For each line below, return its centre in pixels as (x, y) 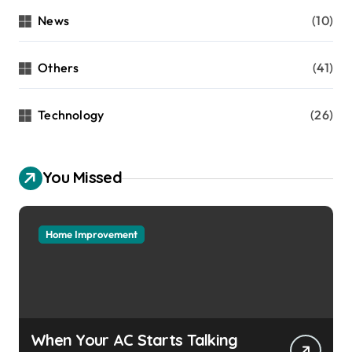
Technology (71, 115)
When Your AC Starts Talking (134, 340)
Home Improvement (92, 235)
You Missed (82, 178)
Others (59, 68)
